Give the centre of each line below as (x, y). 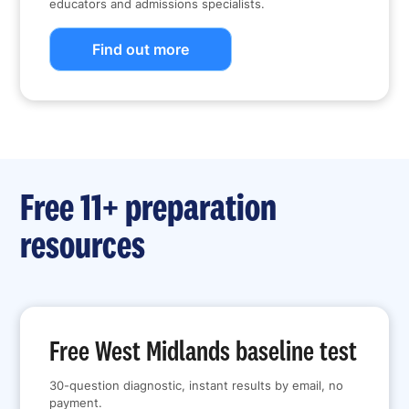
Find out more (141, 50)
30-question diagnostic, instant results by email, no (197, 386)
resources (83, 244)
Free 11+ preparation (149, 207)
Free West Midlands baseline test (204, 351)
